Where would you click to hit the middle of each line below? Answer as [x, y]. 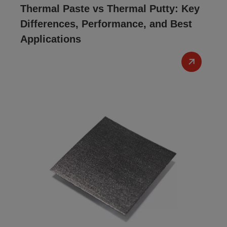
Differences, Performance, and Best [106, 24]
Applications [51, 39]
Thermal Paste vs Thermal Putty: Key [110, 9]
